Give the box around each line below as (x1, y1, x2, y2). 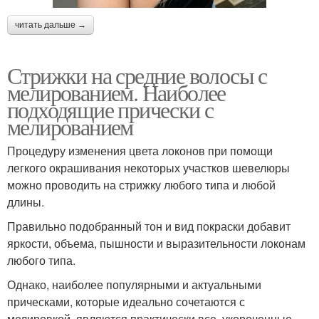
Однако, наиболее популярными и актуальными (7, 276, 261, 293)
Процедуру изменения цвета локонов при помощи (7, 142, 273, 159)
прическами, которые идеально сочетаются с (7, 293, 245, 310)
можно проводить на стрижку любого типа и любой (7, 176, 276, 193)
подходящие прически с (7, 93, 214, 125)
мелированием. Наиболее (7, 76, 226, 108)
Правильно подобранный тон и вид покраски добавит (7, 217, 291, 234)
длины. (7, 193, 44, 210)
